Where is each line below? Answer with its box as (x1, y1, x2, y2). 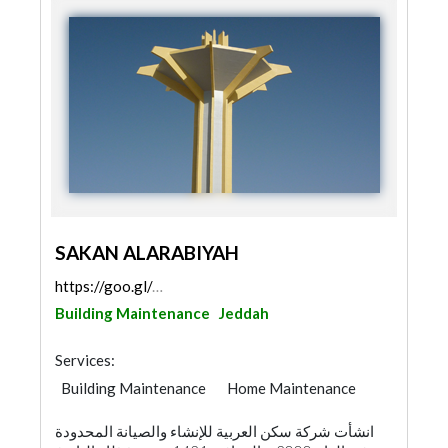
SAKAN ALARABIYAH (55, 241, 239, 264)
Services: (55, 351, 115, 369)
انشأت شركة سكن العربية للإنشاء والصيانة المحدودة (55, 422, 374, 440)
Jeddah (219, 304, 269, 322)
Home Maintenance (227, 379, 356, 397)
